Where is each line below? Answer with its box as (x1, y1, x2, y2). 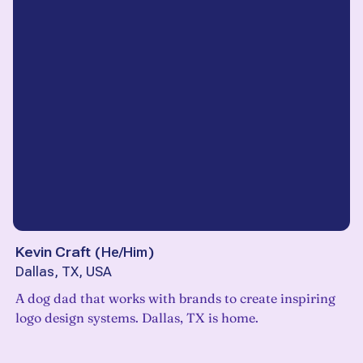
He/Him (101, 244, 147, 261)
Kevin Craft (15, 244, 91, 261)
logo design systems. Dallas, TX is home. (208, 310, 258, 327)
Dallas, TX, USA (15, 264, 112, 280)
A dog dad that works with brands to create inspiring (15, 290, 335, 307)
